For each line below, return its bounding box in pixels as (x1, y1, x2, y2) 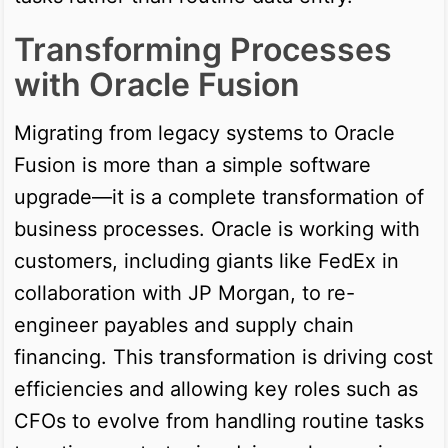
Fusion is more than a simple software (14, 152, 371, 177)
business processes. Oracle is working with (14, 216, 420, 241)
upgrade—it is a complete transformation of (14, 184, 424, 209)
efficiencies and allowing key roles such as (14, 376, 418, 401)
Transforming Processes (14, 29, 392, 69)
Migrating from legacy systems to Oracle (14, 120, 395, 145)
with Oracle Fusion (14, 64, 300, 104)
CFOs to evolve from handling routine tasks (14, 408, 424, 433)
